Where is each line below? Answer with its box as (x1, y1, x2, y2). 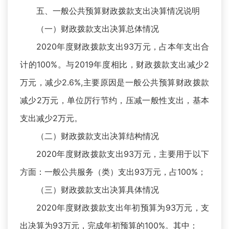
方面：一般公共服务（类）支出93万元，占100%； (20, 167, 206, 177)
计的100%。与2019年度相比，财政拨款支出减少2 (20, 59, 209, 70)
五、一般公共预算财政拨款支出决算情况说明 (36, 6, 200, 16)
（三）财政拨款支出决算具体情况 (36, 185, 159, 195)
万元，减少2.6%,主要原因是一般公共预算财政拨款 (20, 77, 209, 88)
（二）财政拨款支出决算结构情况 (36, 131, 159, 142)
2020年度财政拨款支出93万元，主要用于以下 (36, 149, 209, 159)
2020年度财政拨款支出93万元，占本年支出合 (36, 41, 209, 52)
